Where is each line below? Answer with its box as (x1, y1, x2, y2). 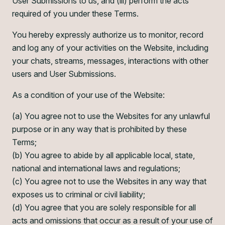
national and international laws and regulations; (12, 163, 180, 173)
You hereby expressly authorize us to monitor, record (12, 30, 203, 40)
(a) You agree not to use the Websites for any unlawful (12, 111, 210, 121)
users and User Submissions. (12, 69, 116, 79)
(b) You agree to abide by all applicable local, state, (12, 150, 195, 160)
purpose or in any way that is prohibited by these (12, 124, 187, 134)
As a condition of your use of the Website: (12, 90, 165, 100)
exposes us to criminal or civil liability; (12, 189, 145, 199)
